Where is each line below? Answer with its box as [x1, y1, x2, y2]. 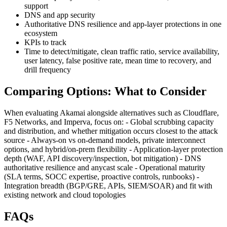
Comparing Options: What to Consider [4, 84, 207, 98]
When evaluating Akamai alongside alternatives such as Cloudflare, [4, 108, 219, 117]
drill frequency [24, 65, 71, 74]
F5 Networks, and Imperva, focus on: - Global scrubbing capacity [4, 117, 214, 126]
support [24, 1, 48, 10]
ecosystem [24, 28, 57, 37]
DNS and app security [24, 10, 95, 19]
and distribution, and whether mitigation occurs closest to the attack [4, 126, 218, 135]
